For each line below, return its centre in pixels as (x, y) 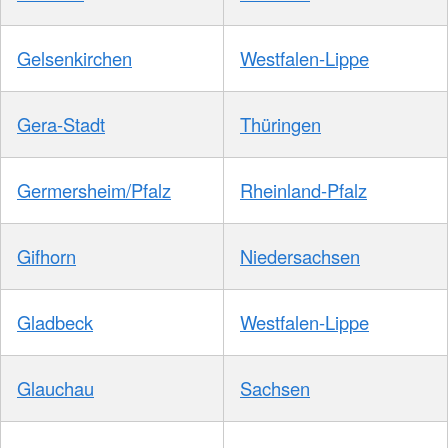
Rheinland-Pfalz (303, 189)
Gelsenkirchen (74, 57)
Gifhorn (46, 255)
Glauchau (55, 387)
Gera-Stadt (61, 123)
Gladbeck (55, 321)
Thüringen (280, 123)
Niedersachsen (300, 255)
